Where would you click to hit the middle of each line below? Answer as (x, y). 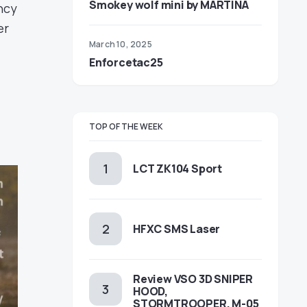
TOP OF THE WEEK (126, 126)
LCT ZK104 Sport (177, 169)
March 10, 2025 (121, 44)
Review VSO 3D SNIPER (193, 279)
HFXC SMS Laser (177, 229)
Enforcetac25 (126, 62)
